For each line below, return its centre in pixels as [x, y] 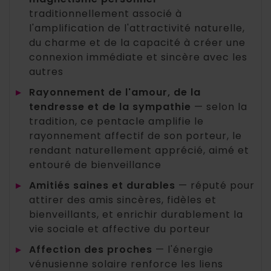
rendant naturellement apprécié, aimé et [139, 150]
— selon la [219, 106]
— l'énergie [183, 249]
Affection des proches [91, 249]
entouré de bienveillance [95, 165]
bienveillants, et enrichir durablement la [136, 214]
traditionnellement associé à [106, 13]
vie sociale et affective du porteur [120, 229]
